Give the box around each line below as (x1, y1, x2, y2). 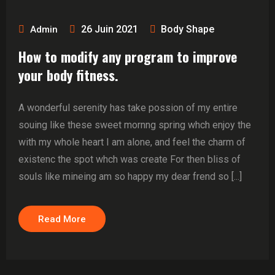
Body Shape (161, 23, 214, 35)
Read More (38, 214, 86, 225)
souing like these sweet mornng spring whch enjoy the (18, 119, 251, 131)
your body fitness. (18, 65, 118, 85)
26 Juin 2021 (81, 23, 138, 35)
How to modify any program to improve (18, 47, 237, 66)
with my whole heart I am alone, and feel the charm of (18, 136, 246, 148)
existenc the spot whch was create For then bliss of (18, 153, 241, 165)
